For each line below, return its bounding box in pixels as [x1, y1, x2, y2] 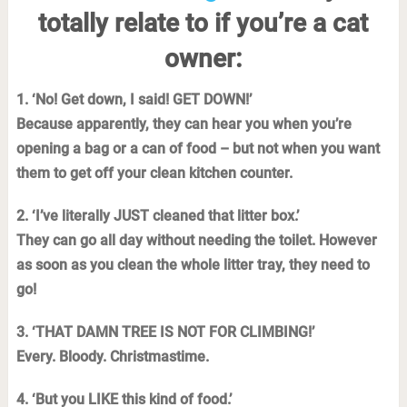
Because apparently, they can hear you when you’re [15, 115, 352, 133]
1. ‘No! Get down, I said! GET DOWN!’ [15, 91, 252, 108]
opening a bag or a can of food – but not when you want [15, 140, 380, 157]
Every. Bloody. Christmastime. [15, 348, 209, 365]
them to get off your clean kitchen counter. [15, 164, 293, 182]
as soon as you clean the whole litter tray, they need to [15, 256, 370, 273]
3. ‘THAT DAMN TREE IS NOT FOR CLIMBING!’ [15, 323, 314, 341]
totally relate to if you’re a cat [38, 8, 369, 38]
